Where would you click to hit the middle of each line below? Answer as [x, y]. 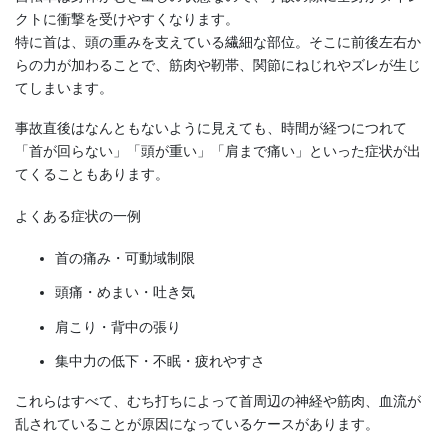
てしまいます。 [64, 88]
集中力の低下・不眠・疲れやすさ [160, 360]
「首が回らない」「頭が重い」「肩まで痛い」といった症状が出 [218, 151]
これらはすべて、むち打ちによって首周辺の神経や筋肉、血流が [218, 400]
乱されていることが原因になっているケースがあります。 [197, 423]
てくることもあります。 [92, 174]
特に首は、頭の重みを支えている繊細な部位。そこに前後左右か [218, 42]
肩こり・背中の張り [118, 326]
